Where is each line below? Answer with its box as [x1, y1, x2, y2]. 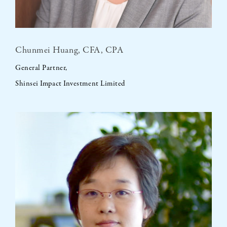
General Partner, [15, 63, 67, 73]
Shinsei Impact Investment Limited [15, 79, 125, 89]
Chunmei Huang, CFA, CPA [15, 44, 124, 57]
